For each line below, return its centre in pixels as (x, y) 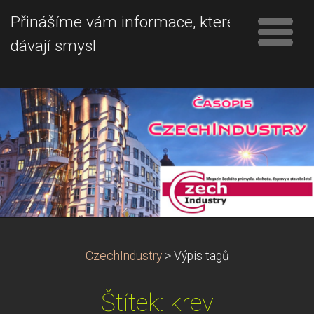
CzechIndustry (123, 255)
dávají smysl (53, 46)
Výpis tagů (201, 255)
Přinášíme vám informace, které (123, 22)
